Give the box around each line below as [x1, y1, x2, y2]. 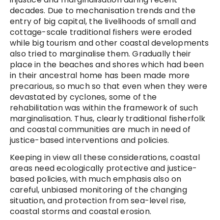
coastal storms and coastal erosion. [10, 206, 151, 218]
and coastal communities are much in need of [10, 124, 191, 136]
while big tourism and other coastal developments [10, 37, 209, 49]
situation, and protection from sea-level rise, [10, 195, 186, 207]
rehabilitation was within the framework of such [10, 102, 198, 114]
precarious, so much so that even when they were [10, 81, 208, 92]
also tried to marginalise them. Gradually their [10, 48, 192, 60]
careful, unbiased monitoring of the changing [10, 184, 187, 196]
